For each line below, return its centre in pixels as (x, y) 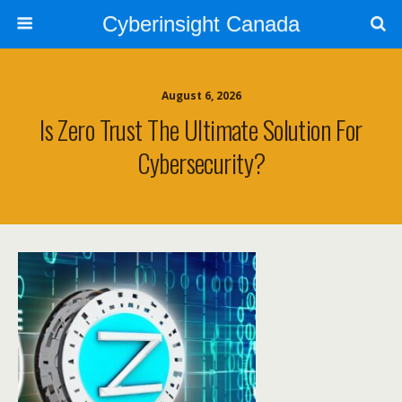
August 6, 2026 (201, 96)
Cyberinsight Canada (201, 24)
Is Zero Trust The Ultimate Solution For (201, 129)
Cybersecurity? (201, 162)
